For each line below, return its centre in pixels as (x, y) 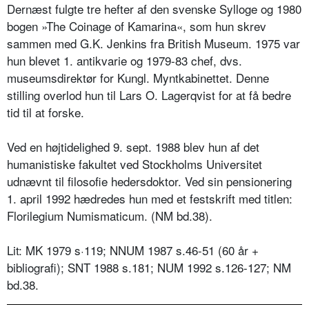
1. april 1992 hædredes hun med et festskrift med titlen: (150, 199)
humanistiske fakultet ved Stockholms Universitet (134, 164)
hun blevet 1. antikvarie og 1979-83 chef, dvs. (124, 61)
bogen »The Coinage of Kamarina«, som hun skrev (137, 26)
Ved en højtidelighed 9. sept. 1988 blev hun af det (133, 147)
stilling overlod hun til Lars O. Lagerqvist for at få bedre (149, 95)
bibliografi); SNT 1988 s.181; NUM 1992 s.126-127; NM (149, 268)
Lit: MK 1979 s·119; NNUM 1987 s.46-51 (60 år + (133, 250)
